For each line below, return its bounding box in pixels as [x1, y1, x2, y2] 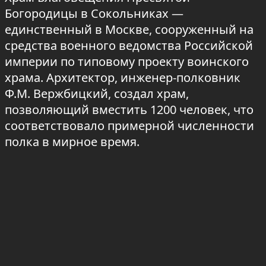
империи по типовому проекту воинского [5, 53, 249, 70]
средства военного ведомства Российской [5, 37, 253, 54]
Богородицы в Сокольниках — [5, 5, 183, 22]
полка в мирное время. [5, 134, 142, 150]
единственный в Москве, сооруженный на [5, 21, 254, 38]
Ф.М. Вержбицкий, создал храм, [5, 85, 189, 102]
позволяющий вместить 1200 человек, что [5, 102, 254, 118]
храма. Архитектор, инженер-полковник [5, 69, 240, 86]
